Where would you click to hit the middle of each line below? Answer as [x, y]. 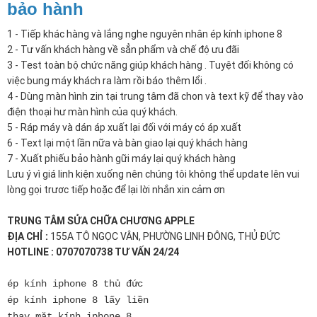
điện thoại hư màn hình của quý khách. [92, 112]
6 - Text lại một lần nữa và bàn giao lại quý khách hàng [128, 143]
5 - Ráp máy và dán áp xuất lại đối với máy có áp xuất [124, 128]
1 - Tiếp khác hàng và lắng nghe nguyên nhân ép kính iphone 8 [145, 34]
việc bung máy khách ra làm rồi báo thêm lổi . [108, 81]
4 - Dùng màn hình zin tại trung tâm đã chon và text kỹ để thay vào [155, 97]
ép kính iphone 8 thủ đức [78, 284]
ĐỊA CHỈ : [29, 237]
